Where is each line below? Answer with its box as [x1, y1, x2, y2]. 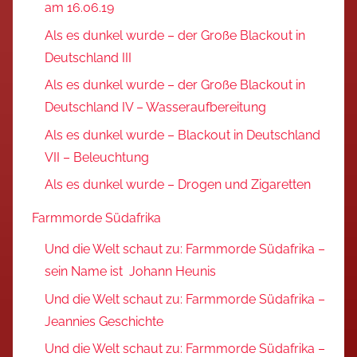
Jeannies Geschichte [45, 313, 163, 329]
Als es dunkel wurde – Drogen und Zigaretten [45, 176, 311, 192]
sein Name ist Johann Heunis [45, 264, 216, 280]
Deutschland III [45, 49, 131, 65]
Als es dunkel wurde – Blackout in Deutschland [45, 127, 320, 143]
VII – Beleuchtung [45, 149, 149, 165]
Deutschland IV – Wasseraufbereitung [45, 100, 266, 116]
